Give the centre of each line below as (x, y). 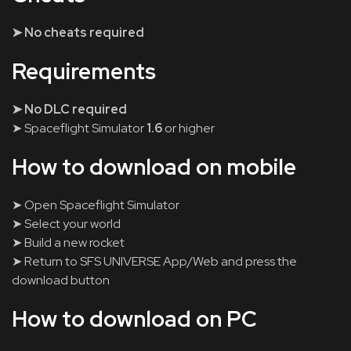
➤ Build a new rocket (68, 242)
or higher (188, 128)
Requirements (84, 71)
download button (61, 280)
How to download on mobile (154, 167)
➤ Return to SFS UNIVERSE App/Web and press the (154, 261)
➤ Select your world (66, 224)
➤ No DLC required (69, 109)
